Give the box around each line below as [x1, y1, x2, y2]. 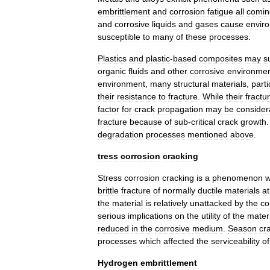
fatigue [207, 7, 233, 16]
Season [228, 224, 257, 233]
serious [98, 211, 125, 221]
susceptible [98, 32, 140, 42]
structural [174, 79, 209, 89]
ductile [198, 186, 222, 195]
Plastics [98, 54, 127, 63]
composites [199, 54, 242, 63]
